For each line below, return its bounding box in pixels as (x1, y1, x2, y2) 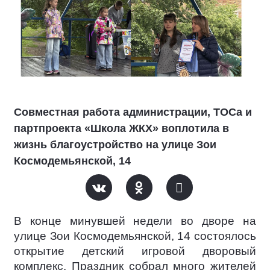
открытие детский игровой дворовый (14, 245, 256, 257)
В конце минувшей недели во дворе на (14, 215, 256, 227)
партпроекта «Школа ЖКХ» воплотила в (14, 122, 229, 134)
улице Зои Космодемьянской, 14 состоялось (14, 230, 256, 242)
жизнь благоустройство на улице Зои (14, 139, 216, 151)
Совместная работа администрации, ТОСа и (14, 106, 252, 118)
